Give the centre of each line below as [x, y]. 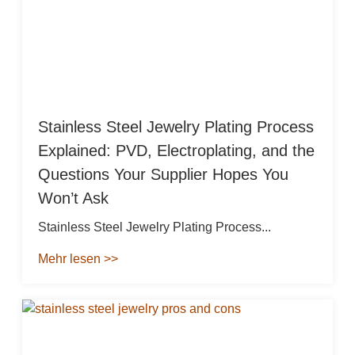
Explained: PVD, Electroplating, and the [176, 150]
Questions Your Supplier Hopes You [163, 174]
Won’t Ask [73, 198]
